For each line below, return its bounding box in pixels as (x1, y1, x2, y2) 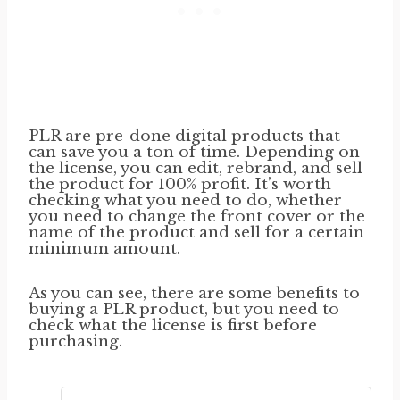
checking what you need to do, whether (29, 190, 342, 210)
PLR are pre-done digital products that (29, 126, 340, 146)
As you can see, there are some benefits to (29, 283, 360, 303)
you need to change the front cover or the (29, 206, 365, 226)
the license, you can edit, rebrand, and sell (29, 158, 362, 178)
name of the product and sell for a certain (29, 222, 364, 242)
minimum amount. (29, 238, 180, 258)
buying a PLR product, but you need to (29, 299, 339, 319)
